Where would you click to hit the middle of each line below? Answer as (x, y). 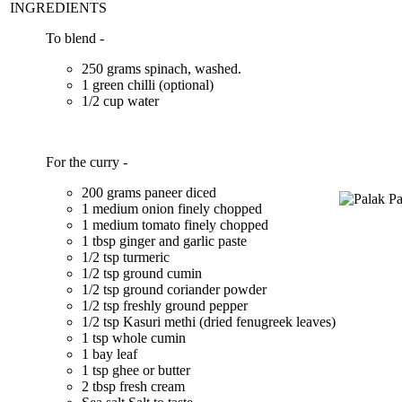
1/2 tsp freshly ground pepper (166, 306)
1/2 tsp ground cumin (144, 274)
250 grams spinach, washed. (163, 69)
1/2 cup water (122, 101)
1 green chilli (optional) (149, 85)
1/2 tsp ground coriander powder (176, 290)
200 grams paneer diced (151, 193)
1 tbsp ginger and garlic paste (166, 241)
